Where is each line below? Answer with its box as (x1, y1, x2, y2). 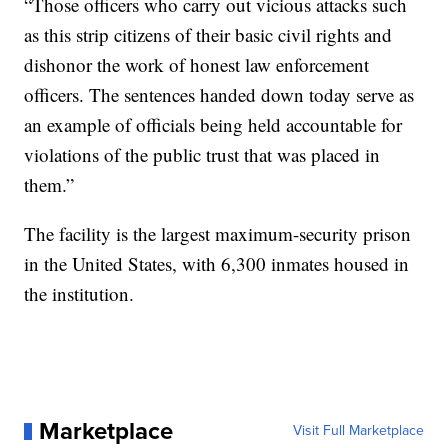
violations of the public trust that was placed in (24, 142, 381, 168)
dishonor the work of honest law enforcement (24, 52, 370, 78)
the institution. (24, 281, 135, 307)
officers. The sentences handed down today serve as (24, 82, 415, 108)
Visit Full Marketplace (292, 420, 424, 442)
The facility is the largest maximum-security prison (24, 221, 412, 247)
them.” (24, 172, 75, 198)
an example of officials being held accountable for (24, 112, 403, 138)
